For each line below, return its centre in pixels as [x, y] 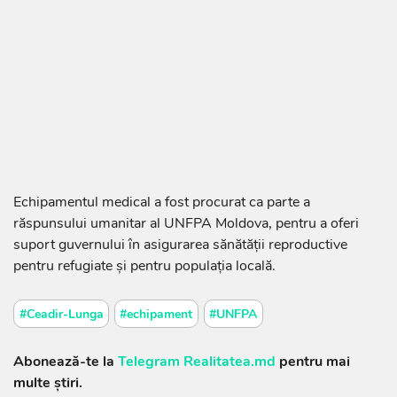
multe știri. [48, 382]
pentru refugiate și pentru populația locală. [144, 266]
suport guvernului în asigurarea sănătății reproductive [180, 245]
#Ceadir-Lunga [61, 314]
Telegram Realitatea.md [197, 361]
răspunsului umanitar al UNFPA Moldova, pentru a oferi [186, 224]
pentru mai [313, 361]
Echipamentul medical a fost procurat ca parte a [162, 202]
